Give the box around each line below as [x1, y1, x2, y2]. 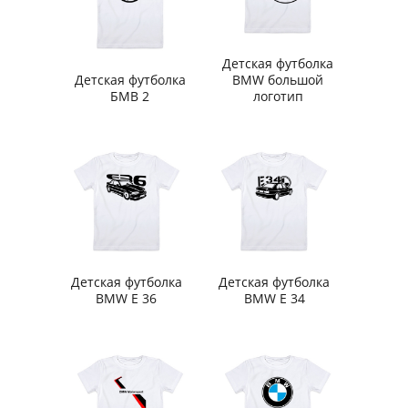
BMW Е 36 [96, 289, 158, 307]
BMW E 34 [243, 289, 305, 307]
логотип [252, 87, 303, 105]
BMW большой [232, 70, 324, 88]
